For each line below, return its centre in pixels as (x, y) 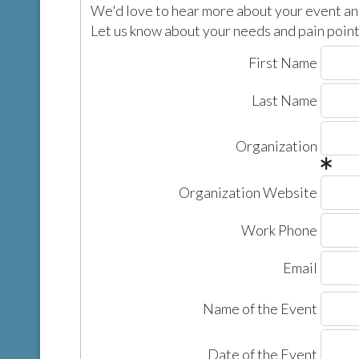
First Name (283, 63)
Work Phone (279, 230)
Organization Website (248, 192)
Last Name (284, 100)
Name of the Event (260, 309)
